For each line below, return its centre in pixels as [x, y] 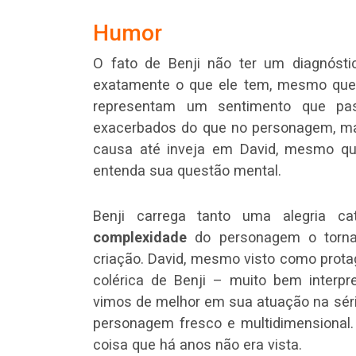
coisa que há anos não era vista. [197, 344]
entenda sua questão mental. [187, 170]
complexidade [140, 237]
